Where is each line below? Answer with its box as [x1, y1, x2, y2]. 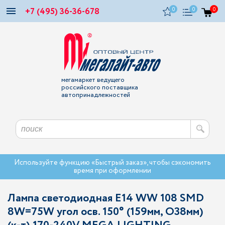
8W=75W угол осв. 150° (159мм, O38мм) [8, 204, 203, 220]
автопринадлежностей [61, 90, 130, 100]
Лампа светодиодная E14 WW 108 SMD [8, 190, 204, 206]
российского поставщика [61, 83, 138, 92]
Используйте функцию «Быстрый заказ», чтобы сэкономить [14, 158, 211, 168]
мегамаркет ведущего [61, 75, 125, 85]
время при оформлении [74, 166, 151, 176]
